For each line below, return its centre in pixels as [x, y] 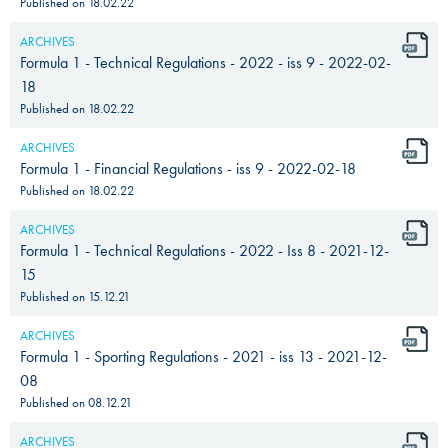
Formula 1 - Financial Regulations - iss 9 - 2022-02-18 [188, 168]
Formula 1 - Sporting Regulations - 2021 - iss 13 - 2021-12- [203, 356]
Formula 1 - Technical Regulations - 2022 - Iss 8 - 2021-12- [204, 250]
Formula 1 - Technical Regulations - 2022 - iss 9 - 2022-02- [205, 62]
